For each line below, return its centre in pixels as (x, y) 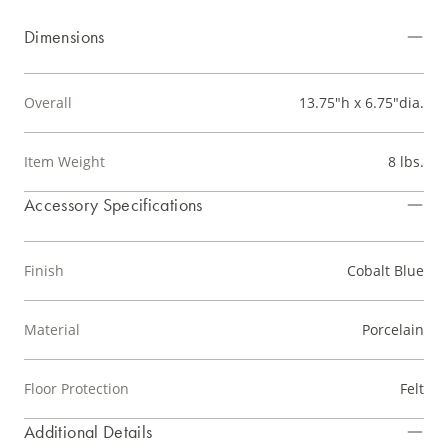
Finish (44, 271)
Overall (48, 103)
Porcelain (393, 330)
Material (52, 330)
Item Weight (64, 162)
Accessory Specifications (113, 205)
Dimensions (64, 37)
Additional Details (88, 432)
